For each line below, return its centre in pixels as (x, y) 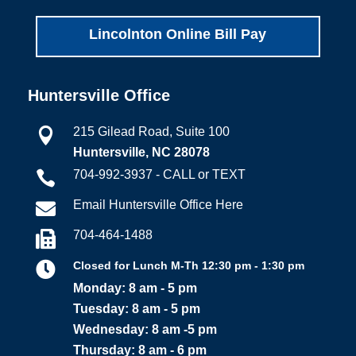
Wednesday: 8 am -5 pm (145, 329)
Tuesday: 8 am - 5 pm (136, 308)
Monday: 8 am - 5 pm (135, 288)
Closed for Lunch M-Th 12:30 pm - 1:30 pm (188, 265)
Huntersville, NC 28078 (141, 152)
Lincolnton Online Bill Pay (178, 34)
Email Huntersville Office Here (158, 204)
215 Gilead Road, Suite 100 (151, 131)
